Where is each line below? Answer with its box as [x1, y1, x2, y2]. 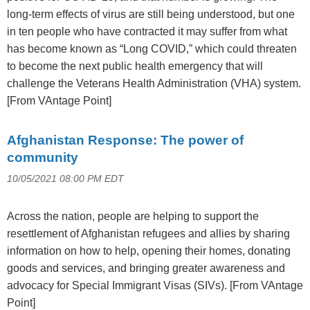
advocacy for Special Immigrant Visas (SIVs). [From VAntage [7, 280, 303, 292]
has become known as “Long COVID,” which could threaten [7, 43, 297, 55]
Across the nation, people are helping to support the [7, 210, 259, 223]
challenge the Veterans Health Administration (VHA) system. [7, 77, 301, 90]
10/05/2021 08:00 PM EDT [7, 172, 124, 184]
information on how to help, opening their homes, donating [7, 245, 291, 257]
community [7, 150, 78, 165]
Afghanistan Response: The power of [7, 133, 244, 148]
